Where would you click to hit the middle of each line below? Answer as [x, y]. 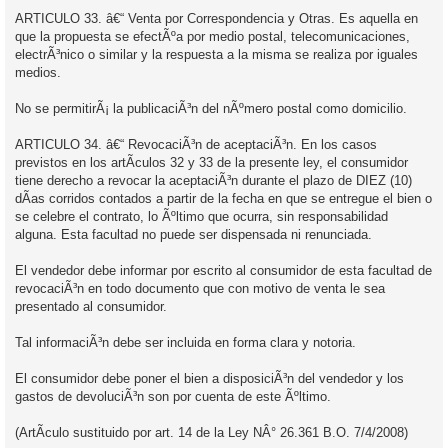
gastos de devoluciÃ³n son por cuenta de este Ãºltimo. [173, 396]
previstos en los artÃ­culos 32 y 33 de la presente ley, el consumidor [211, 162]
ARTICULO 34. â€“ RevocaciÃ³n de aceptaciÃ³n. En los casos [196, 144]
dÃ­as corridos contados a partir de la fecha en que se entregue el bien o [223, 198]
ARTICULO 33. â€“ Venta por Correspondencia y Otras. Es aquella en [216, 18]
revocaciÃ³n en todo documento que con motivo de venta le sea [200, 288]
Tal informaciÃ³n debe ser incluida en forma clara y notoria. [185, 342]
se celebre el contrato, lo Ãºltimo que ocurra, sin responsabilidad [201, 216]
